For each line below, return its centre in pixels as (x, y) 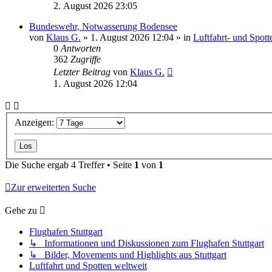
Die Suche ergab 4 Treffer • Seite (70, 165)
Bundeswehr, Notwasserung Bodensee (103, 27)
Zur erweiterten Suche (53, 187)
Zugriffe (86, 59)
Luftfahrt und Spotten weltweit (88, 265)
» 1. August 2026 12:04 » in (137, 38)
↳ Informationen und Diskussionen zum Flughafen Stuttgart (147, 243)
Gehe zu (21, 210)
